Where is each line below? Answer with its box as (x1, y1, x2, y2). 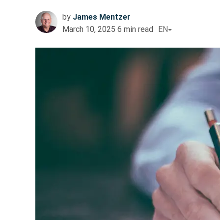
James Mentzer (73, 12, 131, 22)
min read (124, 25, 153, 34)
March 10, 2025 (62, 25, 115, 34)
